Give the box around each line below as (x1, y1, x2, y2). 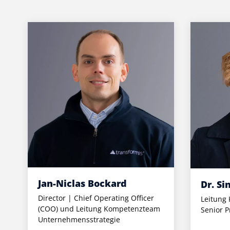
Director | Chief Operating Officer (37, 193, 154, 203)
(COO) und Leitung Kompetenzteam (37, 204, 160, 214)
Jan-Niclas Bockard (37, 177, 127, 190)
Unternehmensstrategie (37, 215, 120, 225)
